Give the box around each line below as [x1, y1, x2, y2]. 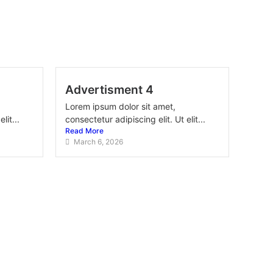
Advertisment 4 [65, 82, 154, 97]
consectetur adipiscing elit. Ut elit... [65, 114, 205, 124]
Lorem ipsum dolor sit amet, [65, 101, 175, 112]
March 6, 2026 [74, 137, 123, 146]
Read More [65, 126, 104, 135]
